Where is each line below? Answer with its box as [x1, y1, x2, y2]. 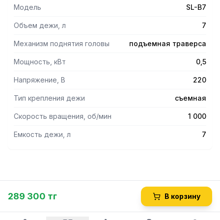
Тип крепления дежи [14, 94, 85, 102]
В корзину [165, 192, 200, 200]
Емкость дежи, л [14, 130, 71, 138]
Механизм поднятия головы [14, 39, 110, 48]
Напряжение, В [14, 76, 65, 84]
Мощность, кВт [14, 57, 66, 66]
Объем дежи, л [14, 21, 66, 29]
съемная [175, 94, 206, 102]
